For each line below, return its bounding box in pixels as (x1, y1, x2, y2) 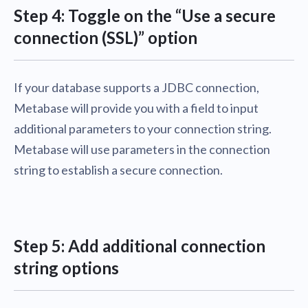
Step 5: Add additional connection (14, 236, 265, 256)
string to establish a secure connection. (14, 162, 223, 177)
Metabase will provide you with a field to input (14, 100, 258, 115)
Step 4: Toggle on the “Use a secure (14, 5, 276, 25)
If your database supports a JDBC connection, (14, 80, 259, 95)
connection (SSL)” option (14, 27, 197, 47)
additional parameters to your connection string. (14, 121, 272, 136)
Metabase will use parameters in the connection (14, 142, 270, 157)
